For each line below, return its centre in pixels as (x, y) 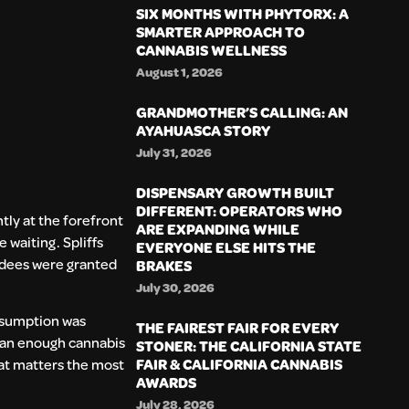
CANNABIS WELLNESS (212, 49)
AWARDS (167, 382)
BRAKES (164, 265)
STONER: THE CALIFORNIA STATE (249, 345)
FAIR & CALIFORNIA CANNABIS (240, 363)
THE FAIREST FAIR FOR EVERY (238, 327)
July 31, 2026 (174, 152)
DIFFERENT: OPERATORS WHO (240, 210)
